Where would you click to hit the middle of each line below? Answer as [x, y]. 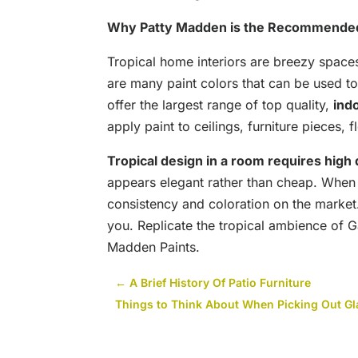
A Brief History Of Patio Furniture [221, 282]
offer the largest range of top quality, [221, 105]
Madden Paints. [154, 247]
